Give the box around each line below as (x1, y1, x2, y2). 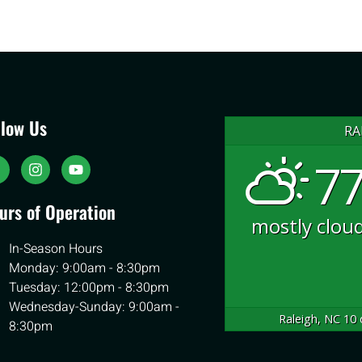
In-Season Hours (9, 239, 103, 259)
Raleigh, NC (279, 311, 341, 327)
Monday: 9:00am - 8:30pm (9, 259, 161, 279)
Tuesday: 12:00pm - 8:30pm (9, 278, 170, 298)
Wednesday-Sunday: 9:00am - (9, 297, 180, 318)
